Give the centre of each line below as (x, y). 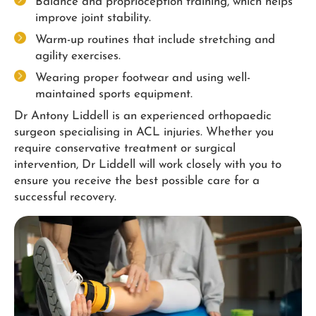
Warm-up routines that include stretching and (155, 40)
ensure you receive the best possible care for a (137, 181)
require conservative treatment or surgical (125, 149)
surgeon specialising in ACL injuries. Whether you (144, 133)
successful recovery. (65, 197)
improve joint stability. (93, 18)
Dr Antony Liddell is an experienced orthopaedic (143, 116)
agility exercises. (78, 56)
